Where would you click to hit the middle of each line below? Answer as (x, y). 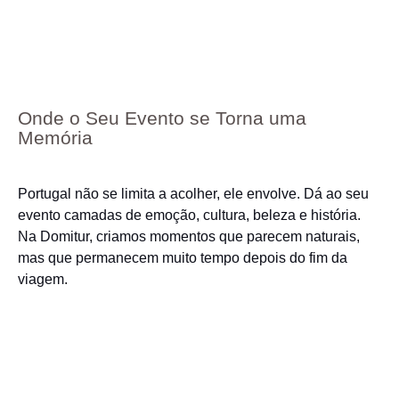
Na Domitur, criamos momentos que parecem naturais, (189, 236)
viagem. (43, 279)
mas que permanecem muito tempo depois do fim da (183, 258)
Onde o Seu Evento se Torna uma (162, 118)
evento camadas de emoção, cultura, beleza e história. (189, 215)
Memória (55, 138)
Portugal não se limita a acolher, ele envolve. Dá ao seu (193, 194)
